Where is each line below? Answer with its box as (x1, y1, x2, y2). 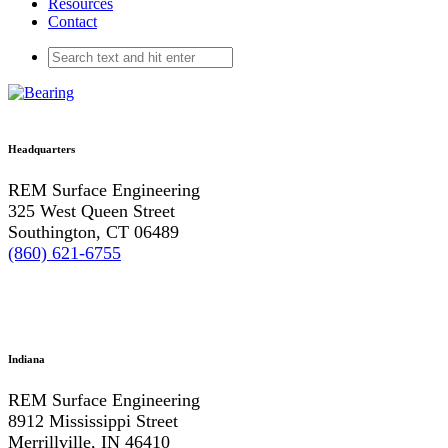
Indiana (8, 352, 45, 365)
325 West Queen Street (8, 200, 175, 221)
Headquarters (8, 142, 75, 155)
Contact (48, 13, 97, 30)
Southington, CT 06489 (8, 221, 179, 242)
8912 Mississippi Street (8, 410, 178, 431)
